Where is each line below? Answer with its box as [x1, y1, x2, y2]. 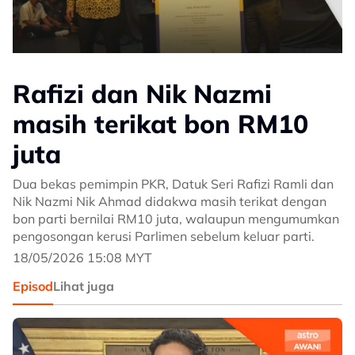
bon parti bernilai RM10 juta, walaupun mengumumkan [13, 211, 339, 227]
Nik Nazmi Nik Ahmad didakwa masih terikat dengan [13, 193, 326, 209]
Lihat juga [53, 278, 114, 294]
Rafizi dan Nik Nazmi [13, 78, 272, 109]
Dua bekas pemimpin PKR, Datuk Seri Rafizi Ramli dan [13, 176, 334, 192]
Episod [13, 278, 53, 294]
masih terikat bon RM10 [13, 108, 308, 139]
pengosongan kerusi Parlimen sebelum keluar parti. [13, 228, 315, 244]
